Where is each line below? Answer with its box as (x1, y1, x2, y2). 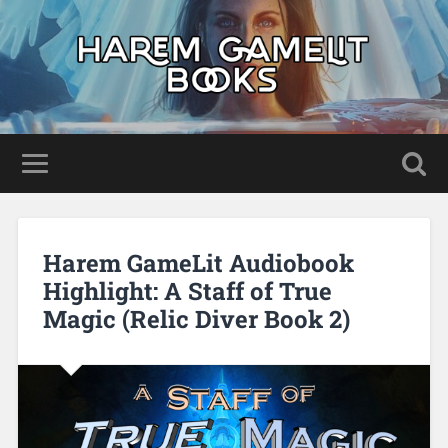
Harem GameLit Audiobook (42, 246, 354, 279)
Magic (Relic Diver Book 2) (42, 302, 350, 335)
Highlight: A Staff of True (42, 274, 332, 307)
